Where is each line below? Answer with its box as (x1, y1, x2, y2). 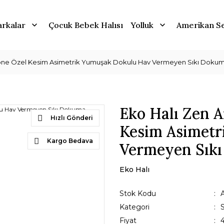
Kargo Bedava (47, 137, 93, 144)
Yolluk (130, 20, 153, 30)
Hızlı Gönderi (50, 114, 93, 121)
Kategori (119, 202, 149, 211)
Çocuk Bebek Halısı (48, 20, 123, 30)
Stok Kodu (119, 189, 156, 198)
